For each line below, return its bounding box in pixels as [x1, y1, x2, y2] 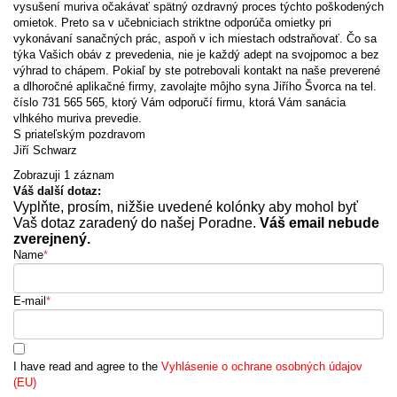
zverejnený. [13, 231, 90, 246]
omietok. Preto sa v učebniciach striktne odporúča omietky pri [13, 16, 331, 29]
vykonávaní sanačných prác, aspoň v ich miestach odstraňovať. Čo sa [13, 32, 377, 45]
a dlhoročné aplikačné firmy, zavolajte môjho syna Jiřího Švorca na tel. [13, 80, 377, 93]
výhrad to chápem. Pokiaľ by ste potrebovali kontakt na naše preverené [13, 64, 380, 77]
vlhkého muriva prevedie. [13, 112, 142, 125]
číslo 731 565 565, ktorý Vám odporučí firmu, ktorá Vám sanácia [13, 96, 346, 109]
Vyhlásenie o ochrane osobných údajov [161, 360, 362, 373]
